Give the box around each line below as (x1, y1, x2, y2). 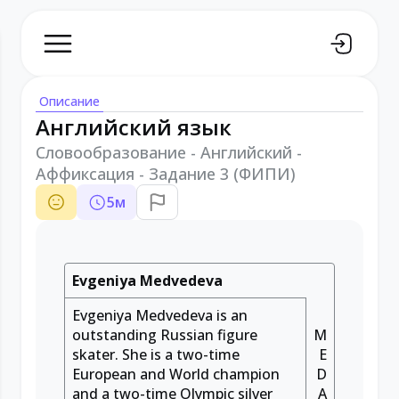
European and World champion (72, 364, 280, 384)
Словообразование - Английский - (36, 142, 302, 163)
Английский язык (36, 112, 232, 142)
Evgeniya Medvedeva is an (72, 305, 248, 325)
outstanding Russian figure (72, 325, 257, 345)
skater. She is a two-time (72, 345, 240, 364)
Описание (39, 93, 100, 110)
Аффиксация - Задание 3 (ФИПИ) (36, 163, 296, 184)
